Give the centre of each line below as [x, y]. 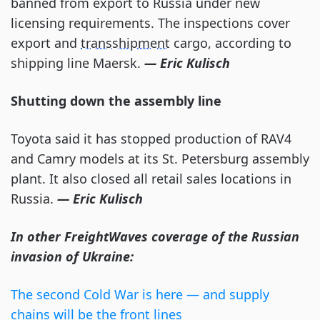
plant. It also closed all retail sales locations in [151, 179]
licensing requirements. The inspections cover [150, 23]
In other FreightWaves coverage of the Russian [155, 236]
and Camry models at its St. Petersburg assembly [160, 159]
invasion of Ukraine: [72, 256]
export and [46, 43]
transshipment [125, 43]
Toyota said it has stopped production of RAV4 [151, 139]
